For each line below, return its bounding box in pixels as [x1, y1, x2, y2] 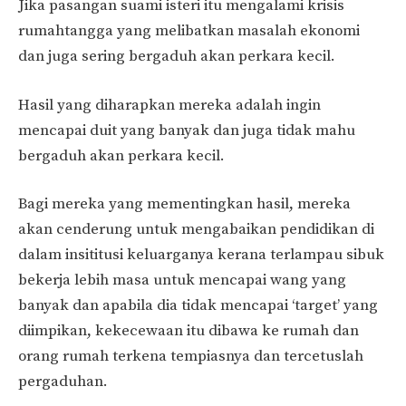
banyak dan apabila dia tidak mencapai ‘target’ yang [18, 295, 378, 316]
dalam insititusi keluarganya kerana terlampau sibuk [18, 245, 384, 266]
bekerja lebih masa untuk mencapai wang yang [18, 270, 346, 291]
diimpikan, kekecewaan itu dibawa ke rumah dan [18, 321, 359, 342]
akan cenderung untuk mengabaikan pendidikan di [18, 219, 374, 240]
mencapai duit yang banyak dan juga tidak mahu [18, 120, 355, 140]
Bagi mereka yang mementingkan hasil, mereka [18, 194, 351, 215]
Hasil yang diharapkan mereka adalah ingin [18, 94, 321, 115]
